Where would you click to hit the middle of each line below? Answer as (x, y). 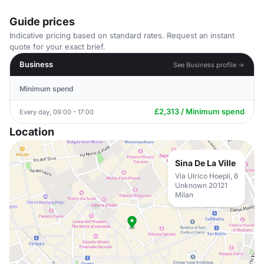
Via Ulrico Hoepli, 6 (207, 176)
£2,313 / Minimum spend (199, 111)
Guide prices (42, 22)
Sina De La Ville (205, 163)
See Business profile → (209, 65)
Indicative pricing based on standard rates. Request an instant (122, 35)
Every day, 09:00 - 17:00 (57, 112)
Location (32, 132)
